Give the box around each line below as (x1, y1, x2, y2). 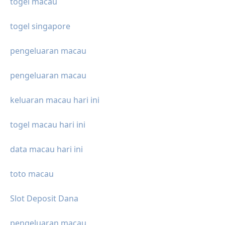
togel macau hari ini (10, 119, 85, 131)
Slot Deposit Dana (10, 193, 78, 204)
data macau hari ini (10, 144, 83, 155)
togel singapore (10, 21, 70, 32)
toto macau (10, 168, 54, 180)
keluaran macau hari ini (10, 94, 99, 106)
